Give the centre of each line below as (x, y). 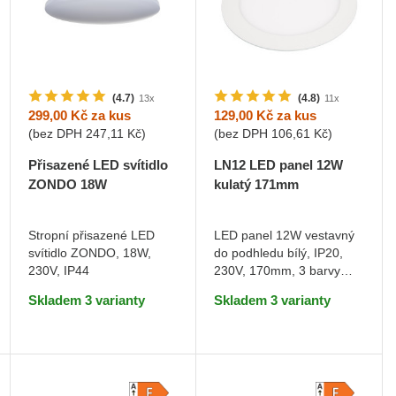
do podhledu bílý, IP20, (279, 253)
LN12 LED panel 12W (279, 165)
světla (231, 289)
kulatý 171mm (257, 185)
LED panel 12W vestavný (285, 236)
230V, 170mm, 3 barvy (278, 271)
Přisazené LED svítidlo (98, 165)
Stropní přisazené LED (91, 236)
